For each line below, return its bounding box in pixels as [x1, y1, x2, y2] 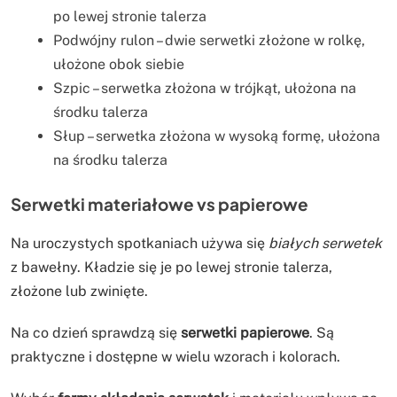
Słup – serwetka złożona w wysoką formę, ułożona [53, 128, 380, 145]
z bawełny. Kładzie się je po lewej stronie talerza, [11, 259, 332, 276]
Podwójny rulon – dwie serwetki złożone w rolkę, [53, 32, 365, 50]
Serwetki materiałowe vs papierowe [11, 193, 308, 215]
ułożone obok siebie [53, 56, 184, 74]
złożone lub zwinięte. [11, 283, 148, 300]
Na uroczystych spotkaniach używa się [11, 235, 269, 253]
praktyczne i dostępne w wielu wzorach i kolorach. [11, 348, 340, 366]
